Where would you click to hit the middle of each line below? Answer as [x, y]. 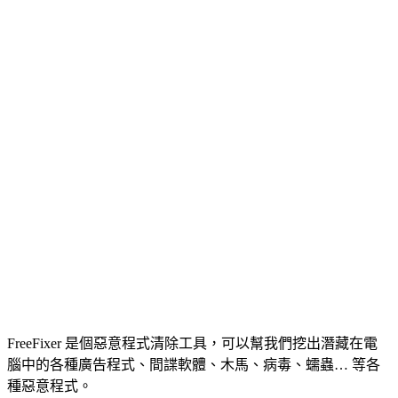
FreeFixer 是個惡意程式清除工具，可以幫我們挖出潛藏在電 [192, 343]
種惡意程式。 [50, 386]
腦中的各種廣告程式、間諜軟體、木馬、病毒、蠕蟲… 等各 [194, 364]
